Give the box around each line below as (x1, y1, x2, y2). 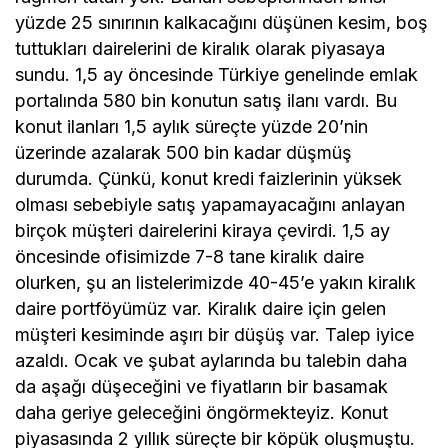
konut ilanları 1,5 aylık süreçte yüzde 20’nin (15, 116, 369, 137)
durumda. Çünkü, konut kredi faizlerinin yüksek (15, 168, 403, 189)
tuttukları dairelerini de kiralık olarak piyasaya (15, 38, 386, 59)
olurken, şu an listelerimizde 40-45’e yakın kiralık (15, 272, 417, 293)
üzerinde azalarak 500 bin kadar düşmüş (15, 142, 353, 163)
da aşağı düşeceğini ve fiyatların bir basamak (15, 376, 389, 397)
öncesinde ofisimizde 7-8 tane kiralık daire (15, 246, 365, 267)
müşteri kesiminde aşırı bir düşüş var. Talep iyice (15, 324, 415, 345)
